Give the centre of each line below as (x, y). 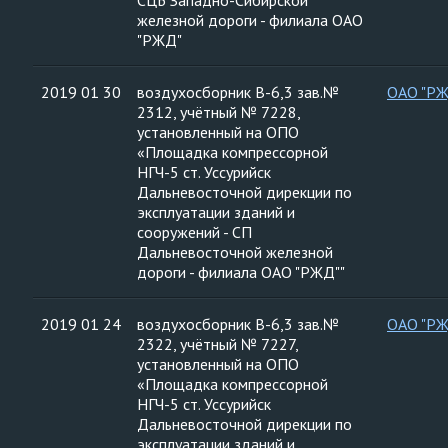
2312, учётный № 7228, (219, 112)
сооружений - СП (194, 232)
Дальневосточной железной (235, 252)
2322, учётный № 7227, (218, 344)
